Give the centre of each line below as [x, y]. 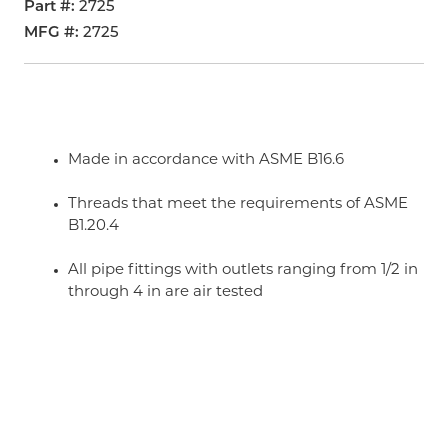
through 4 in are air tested [165, 292]
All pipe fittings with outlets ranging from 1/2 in [243, 270]
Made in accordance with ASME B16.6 [206, 160]
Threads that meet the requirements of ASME [238, 204]
